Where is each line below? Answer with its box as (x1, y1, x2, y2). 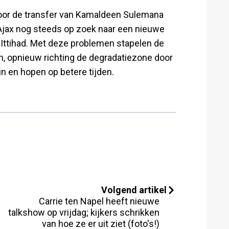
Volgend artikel (101, 184, 167, 195)
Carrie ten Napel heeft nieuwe (39, 195, 159, 207)
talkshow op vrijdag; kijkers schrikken (8, 207, 159, 218)
